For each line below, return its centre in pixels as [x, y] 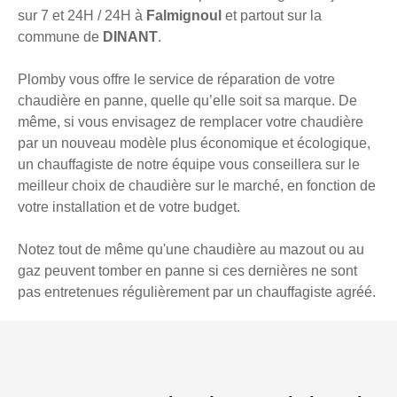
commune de [60, 37]
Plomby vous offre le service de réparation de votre [176, 80]
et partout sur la [273, 16]
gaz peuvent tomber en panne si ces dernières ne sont [187, 271]
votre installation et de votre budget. [129, 207]
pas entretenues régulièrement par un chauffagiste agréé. [197, 292]
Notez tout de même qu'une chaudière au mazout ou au [191, 250]
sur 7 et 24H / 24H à [82, 16]
